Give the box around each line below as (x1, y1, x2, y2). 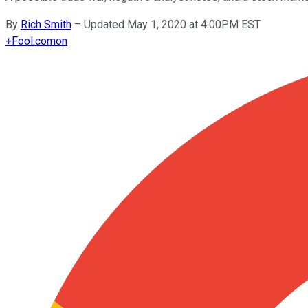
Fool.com (12, 34, 56, 47)
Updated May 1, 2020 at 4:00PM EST (84, 17, 261, 31)
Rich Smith (21, 17, 71, 31)
